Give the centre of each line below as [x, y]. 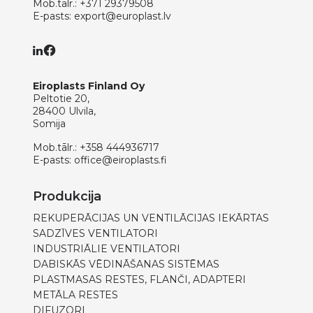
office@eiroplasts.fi [121, 160]
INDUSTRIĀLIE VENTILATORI [107, 249]
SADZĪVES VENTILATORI [95, 234]
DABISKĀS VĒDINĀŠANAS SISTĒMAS [126, 264]
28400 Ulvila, [64, 111]
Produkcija [67, 197]
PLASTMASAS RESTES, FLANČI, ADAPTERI [139, 280]
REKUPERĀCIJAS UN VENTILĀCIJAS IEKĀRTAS [151, 218]
